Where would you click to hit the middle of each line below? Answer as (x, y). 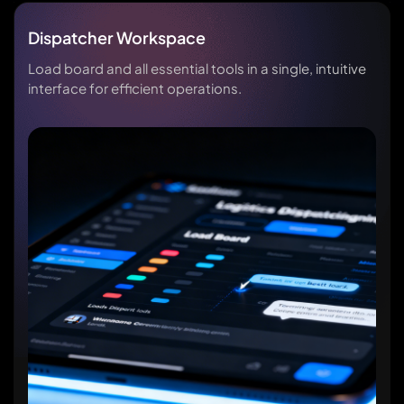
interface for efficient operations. (135, 87)
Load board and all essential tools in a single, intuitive (197, 68)
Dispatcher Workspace (117, 37)
